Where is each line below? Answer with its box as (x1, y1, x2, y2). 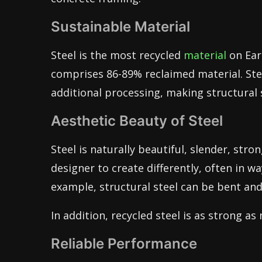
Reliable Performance (51, 235, 197, 252)
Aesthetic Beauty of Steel (51, 112, 223, 129)
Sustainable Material (51, 18, 190, 35)
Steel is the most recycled (51, 48, 184, 62)
